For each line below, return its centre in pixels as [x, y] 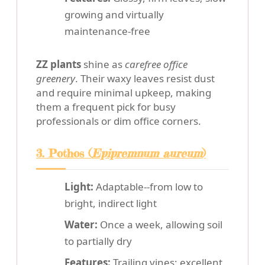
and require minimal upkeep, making [124, 93]
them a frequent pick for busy [106, 107]
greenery [56, 79]
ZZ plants [59, 64]
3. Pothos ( [64, 153]
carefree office [156, 64]
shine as [103, 64]
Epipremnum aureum [147, 153]
